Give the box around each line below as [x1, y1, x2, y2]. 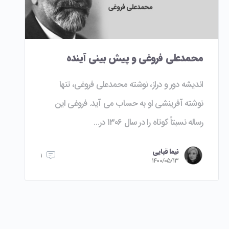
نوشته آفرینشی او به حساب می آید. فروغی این [54, 97, 203, 111]
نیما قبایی [152, 145, 178, 157]
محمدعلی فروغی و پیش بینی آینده [66, 50, 203, 66]
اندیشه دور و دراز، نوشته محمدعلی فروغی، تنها [59, 78, 203, 92]
